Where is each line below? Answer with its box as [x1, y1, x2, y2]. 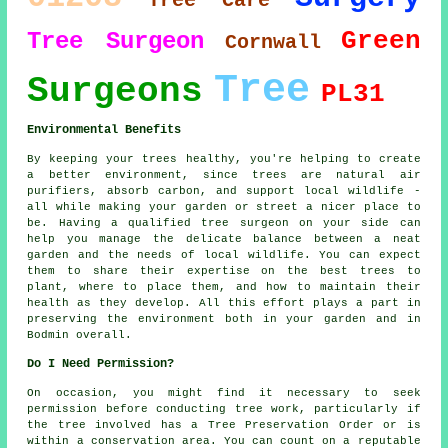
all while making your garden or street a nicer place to [27, 200, 421, 213]
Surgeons [27, 70, 204, 112]
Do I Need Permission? [27, 356, 175, 371]
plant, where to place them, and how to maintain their [27, 280, 421, 293]
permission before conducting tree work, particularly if [27, 402, 421, 415]
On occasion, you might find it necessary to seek [27, 386, 421, 399]
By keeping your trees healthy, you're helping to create [27, 152, 421, 165]
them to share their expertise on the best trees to [27, 264, 421, 277]
